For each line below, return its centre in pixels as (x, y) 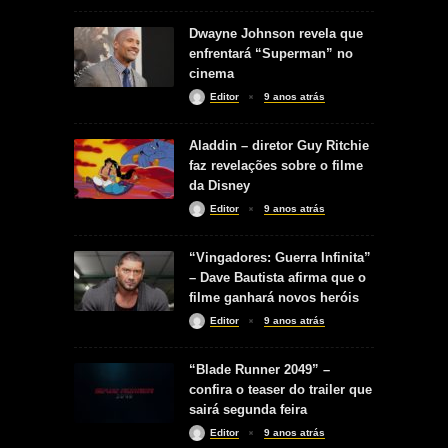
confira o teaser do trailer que (280, 389)
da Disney (219, 185)
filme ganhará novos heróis (274, 297)
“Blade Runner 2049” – (259, 369)
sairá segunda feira (248, 409)
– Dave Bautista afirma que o (277, 277)
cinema (211, 73)
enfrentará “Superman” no (271, 53)
